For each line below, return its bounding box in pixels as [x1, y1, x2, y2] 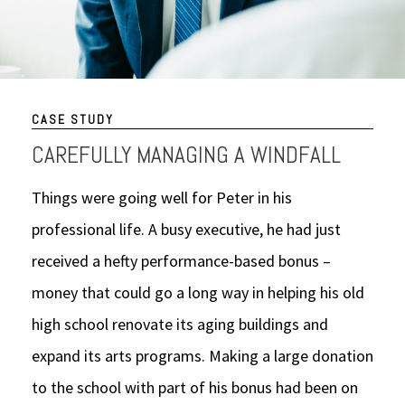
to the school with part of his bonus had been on [32, 377, 358, 398]
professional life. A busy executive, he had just [32, 219, 341, 240]
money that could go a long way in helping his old [32, 282, 364, 303]
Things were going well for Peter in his [32, 187, 292, 208]
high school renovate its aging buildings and [32, 314, 328, 334]
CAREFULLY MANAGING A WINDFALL [32, 141, 341, 169]
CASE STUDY [32, 111, 114, 127]
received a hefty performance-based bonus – [32, 250, 331, 271]
